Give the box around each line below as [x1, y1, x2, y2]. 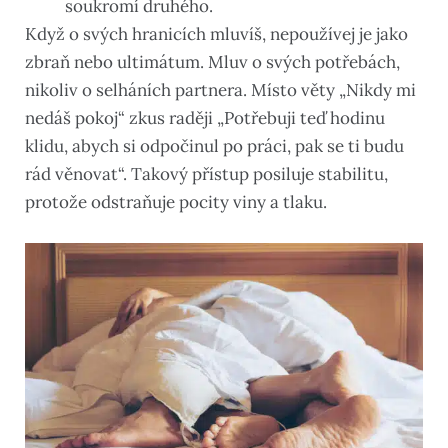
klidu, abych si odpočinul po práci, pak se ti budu [25, 134, 404, 157]
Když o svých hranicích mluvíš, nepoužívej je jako [25, 22, 408, 45]
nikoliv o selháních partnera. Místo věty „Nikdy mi [25, 78, 416, 101]
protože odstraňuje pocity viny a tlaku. [25, 190, 327, 213]
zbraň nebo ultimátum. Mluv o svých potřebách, [25, 50, 400, 73]
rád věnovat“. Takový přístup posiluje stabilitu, [25, 162, 388, 185]
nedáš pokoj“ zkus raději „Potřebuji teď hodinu [25, 106, 385, 129]
